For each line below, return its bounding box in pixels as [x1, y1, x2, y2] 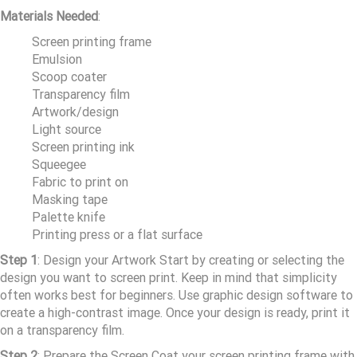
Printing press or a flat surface [32, 227, 202, 243]
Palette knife [32, 210, 105, 226]
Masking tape [32, 192, 108, 208]
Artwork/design [32, 104, 119, 120]
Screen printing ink [32, 139, 135, 155]
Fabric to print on [32, 175, 128, 190]
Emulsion [32, 52, 82, 68]
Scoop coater [32, 69, 107, 85]
